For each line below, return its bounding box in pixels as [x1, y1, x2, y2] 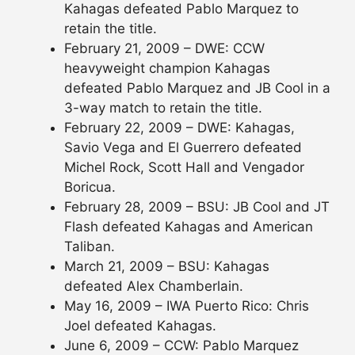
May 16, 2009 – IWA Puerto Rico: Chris [64, 298, 309, 315]
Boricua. [64, 179, 116, 196]
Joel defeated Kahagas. [64, 318, 216, 334]
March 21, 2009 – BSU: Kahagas [64, 258, 269, 275]
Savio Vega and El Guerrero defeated [64, 139, 302, 156]
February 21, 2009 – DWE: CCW [64, 40, 265, 57]
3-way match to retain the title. [64, 100, 262, 116]
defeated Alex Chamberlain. [64, 278, 243, 295]
